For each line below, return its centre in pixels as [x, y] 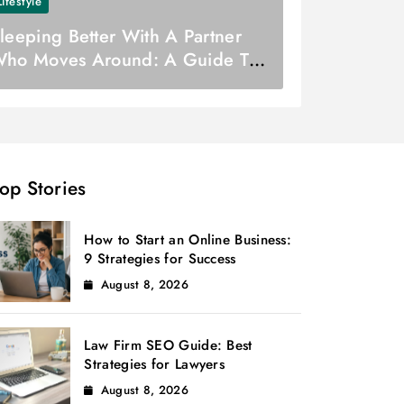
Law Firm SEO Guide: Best [168, 346]
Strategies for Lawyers [154, 365]
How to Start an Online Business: [188, 239]
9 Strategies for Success [160, 258]
